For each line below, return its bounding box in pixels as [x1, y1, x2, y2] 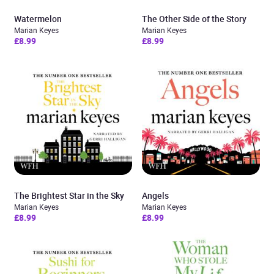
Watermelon [14, 13, 62, 24]
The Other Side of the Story [142, 13, 246, 24]
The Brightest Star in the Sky [14, 190, 124, 201]
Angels [142, 190, 169, 201]
